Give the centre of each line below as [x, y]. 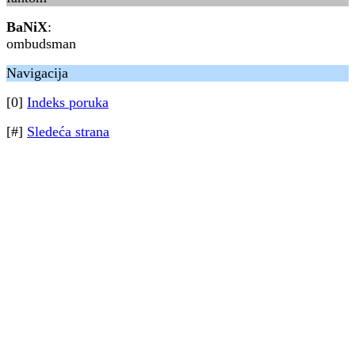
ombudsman [41, 44]
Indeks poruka [68, 102]
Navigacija [37, 73]
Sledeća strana [68, 132]
